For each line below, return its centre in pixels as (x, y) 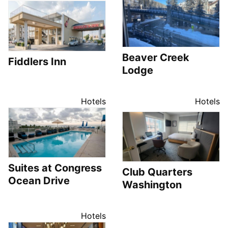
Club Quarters (157, 172)
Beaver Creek (156, 57)
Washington (152, 185)
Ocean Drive (39, 181)
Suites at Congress (55, 168)
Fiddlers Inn (37, 61)
